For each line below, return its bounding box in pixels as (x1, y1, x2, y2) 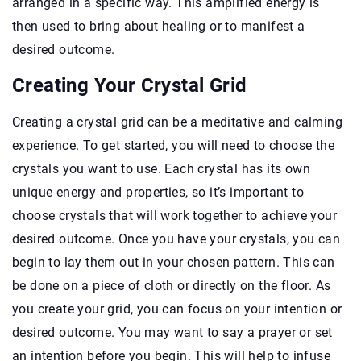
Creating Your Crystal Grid (12, 73, 247, 97)
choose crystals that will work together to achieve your (12, 207, 337, 223)
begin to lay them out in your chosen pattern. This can (12, 254, 335, 270)
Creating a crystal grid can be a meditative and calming (12, 114, 342, 130)
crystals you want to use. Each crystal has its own (12, 160, 310, 176)
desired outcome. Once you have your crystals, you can (12, 230, 341, 247)
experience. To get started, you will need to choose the (12, 137, 334, 153)
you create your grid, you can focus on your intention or (12, 301, 342, 317)
